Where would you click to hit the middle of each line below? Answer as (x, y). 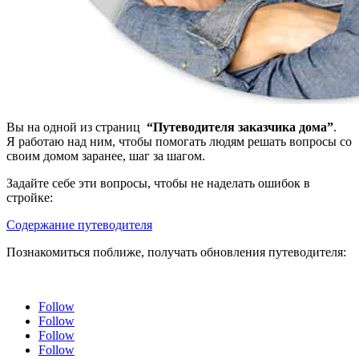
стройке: (30, 197)
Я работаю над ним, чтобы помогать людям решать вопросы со (179, 141)
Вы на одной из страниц (77, 127)
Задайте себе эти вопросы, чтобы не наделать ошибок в (158, 183)
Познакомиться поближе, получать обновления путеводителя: (176, 252)
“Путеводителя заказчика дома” (240, 127)
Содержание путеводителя (79, 224)
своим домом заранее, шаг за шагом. (106, 155)
